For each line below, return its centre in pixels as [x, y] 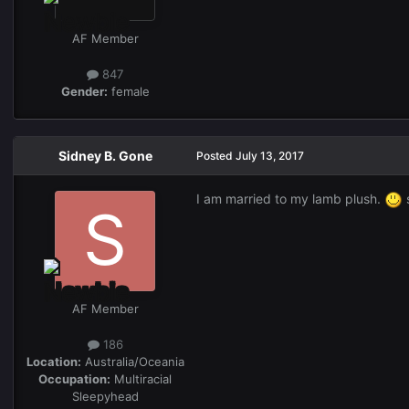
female [128, 91]
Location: [53, 361]
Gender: [84, 91]
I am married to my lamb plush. [290, 198]
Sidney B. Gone [105, 155]
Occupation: [74, 378]
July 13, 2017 [270, 155]
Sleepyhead [105, 396]
